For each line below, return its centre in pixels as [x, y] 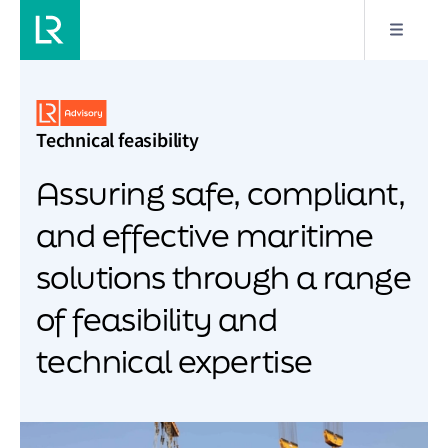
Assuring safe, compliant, [220, 193]
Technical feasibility [117, 140]
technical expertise [174, 361]
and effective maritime [205, 235]
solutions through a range [223, 277]
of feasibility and [157, 319]
